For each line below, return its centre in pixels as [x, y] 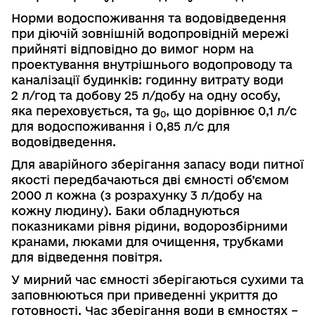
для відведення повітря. [87, 257]
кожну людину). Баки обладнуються [126, 210]
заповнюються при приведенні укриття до [144, 295]
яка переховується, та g [86, 110]
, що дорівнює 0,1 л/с [231, 110]
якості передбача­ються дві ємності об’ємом [150, 179]
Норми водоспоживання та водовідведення [149, 18]
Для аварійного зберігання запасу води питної [157, 164]
